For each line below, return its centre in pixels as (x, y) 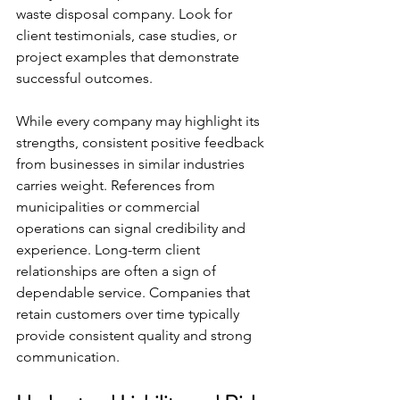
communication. (68, 357)
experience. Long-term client (110, 250)
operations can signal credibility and (133, 229)
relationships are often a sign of (118, 271)
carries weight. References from (117, 186)
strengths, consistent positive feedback (142, 143)
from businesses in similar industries (132, 164)
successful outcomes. (84, 79)
